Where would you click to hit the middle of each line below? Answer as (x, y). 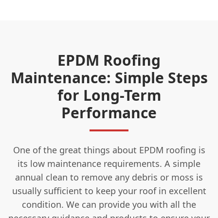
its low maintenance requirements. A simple (109, 163)
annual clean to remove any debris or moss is (109, 177)
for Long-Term (109, 95)
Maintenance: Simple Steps (109, 77)
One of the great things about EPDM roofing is (109, 150)
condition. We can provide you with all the (109, 204)
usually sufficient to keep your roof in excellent (109, 191)
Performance (109, 112)
